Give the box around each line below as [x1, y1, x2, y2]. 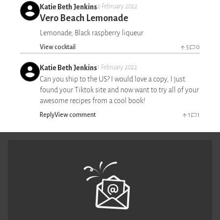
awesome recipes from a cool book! [40, 96, 145, 105]
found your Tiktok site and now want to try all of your [40, 85, 199, 94]
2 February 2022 [97, 3, 137, 10]
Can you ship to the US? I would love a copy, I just [40, 75, 185, 83]
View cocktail [40, 43, 76, 51]
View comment [55, 111, 96, 118]
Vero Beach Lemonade [40, 13, 128, 23]
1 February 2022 [97, 64, 137, 71]
